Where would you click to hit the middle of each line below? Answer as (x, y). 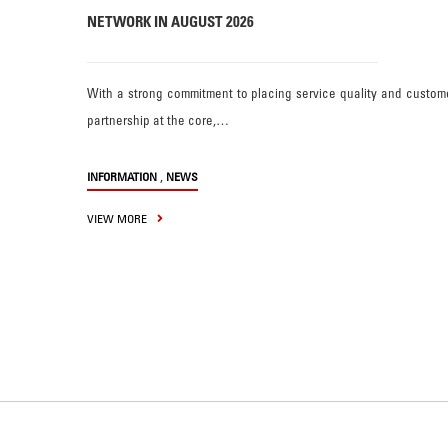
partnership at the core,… (158, 119)
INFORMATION (122, 176)
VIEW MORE (118, 218)
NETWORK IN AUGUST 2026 (170, 21)
